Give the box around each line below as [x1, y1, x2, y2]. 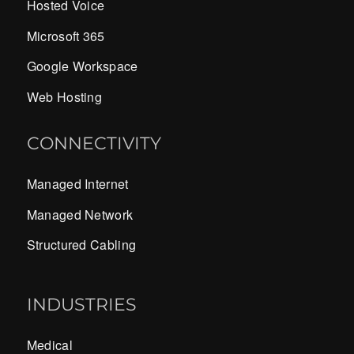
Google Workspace [26, 57, 138, 76]
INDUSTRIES [26, 294, 137, 316]
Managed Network [26, 205, 134, 224]
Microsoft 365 [26, 26, 105, 45]
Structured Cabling [26, 235, 137, 254]
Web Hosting [26, 87, 103, 106]
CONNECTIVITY [26, 133, 161, 155]
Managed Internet [26, 174, 129, 193]
